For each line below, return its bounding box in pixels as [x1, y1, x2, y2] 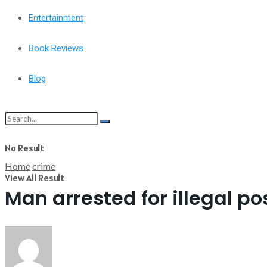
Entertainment [29, 13, 83, 23]
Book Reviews [29, 43, 83, 54]
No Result [5, 142, 44, 154]
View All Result [5, 172, 64, 184]
